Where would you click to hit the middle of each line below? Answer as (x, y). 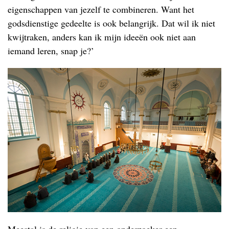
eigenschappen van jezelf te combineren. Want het (101, 9)
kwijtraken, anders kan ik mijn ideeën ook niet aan (102, 37)
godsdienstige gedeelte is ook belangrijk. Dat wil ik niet (111, 23)
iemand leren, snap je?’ (51, 51)
